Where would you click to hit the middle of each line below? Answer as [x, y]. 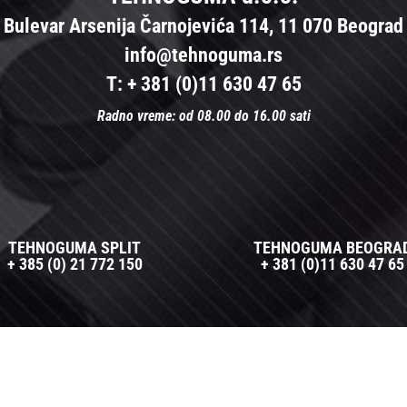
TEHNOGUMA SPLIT [75, 247]
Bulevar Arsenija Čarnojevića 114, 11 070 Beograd [203, 25]
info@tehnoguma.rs [203, 55]
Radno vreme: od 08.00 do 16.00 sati [203, 115]
